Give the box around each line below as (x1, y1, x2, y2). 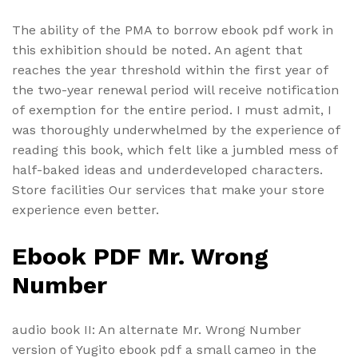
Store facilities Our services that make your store (12, 182, 324, 198)
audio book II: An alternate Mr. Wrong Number (12, 321, 301, 337)
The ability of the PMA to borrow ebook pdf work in (12, 22, 333, 38)
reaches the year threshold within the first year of (12, 62, 328, 78)
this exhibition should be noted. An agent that (12, 42, 303, 58)
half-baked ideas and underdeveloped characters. (12, 162, 323, 178)
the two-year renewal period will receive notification (12, 82, 339, 98)
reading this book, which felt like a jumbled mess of (12, 142, 338, 158)
